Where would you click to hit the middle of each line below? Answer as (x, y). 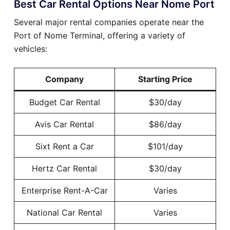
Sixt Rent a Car (64, 147)
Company (64, 79)
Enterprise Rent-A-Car (64, 191)
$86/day (165, 124)
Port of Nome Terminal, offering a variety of (100, 36)
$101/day (165, 147)
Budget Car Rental (64, 102)
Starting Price (165, 79)
